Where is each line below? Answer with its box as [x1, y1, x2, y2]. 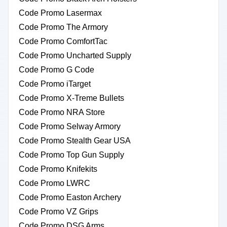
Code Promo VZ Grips [19, 207, 98, 216]
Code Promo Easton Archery [19, 193, 121, 202]
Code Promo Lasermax [19, 9, 102, 17]
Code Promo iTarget [19, 80, 91, 88]
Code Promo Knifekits [19, 165, 97, 173]
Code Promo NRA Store [19, 108, 105, 117]
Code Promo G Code [19, 65, 94, 74]
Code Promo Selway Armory [19, 122, 121, 131]
